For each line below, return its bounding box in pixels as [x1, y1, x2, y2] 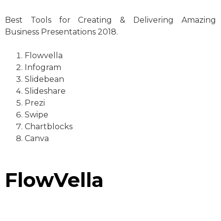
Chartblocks [25, 121, 73, 131]
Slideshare [25, 86, 66, 96]
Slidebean [25, 74, 64, 84]
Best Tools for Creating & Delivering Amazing [5, 15, 216, 25]
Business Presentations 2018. [5, 27, 118, 37]
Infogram [25, 62, 61, 72]
